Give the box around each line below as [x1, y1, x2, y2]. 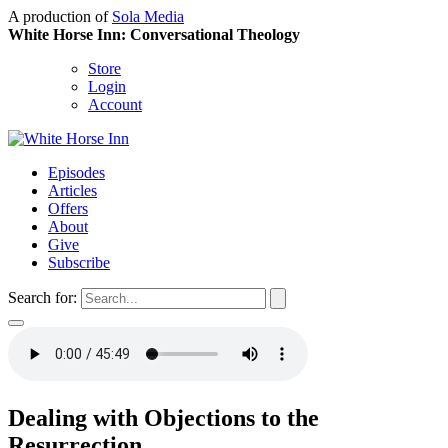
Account [88, 96, 142, 113]
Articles [48, 182, 97, 199]
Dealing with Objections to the [8, 404, 319, 431]
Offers [48, 200, 88, 217]
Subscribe [48, 254, 110, 271]
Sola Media [112, 8, 184, 25]
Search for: [8, 289, 77, 306]
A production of [8, 8, 112, 25]
